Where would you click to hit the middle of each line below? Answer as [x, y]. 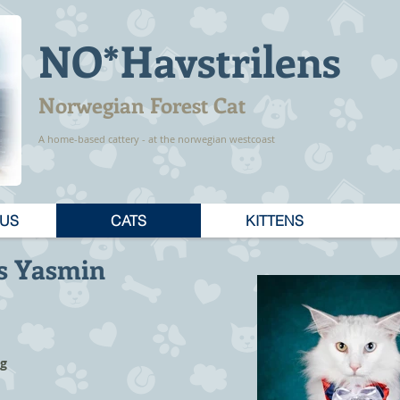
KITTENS [274, 221]
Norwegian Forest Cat [142, 104]
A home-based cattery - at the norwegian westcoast [157, 139]
